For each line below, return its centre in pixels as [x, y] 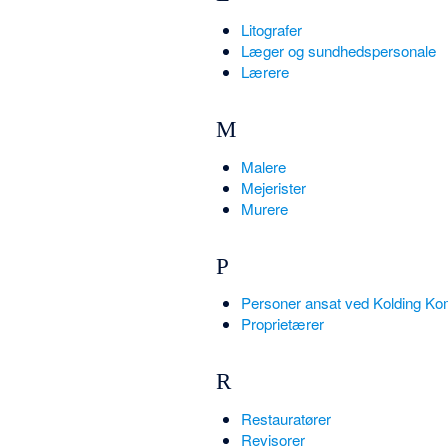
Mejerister [273, 187]
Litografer [271, 29]
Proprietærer [282, 324]
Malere [263, 166]
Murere [264, 208]
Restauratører [285, 418]
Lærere [264, 71]
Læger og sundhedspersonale [338, 50]
